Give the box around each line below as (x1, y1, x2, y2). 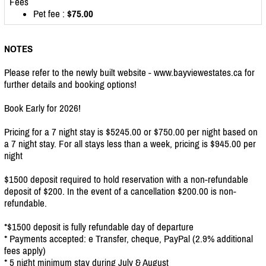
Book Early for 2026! (4, 102, 81, 114)
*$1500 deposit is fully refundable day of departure (4, 220, 194, 233)
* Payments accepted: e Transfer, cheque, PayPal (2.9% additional (4, 232, 253, 245)
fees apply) (4, 244, 46, 256)
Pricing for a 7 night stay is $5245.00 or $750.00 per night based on (4, 125, 258, 138)
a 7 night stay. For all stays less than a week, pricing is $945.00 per (4, 137, 256, 150)
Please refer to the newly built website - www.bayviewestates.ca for (4, 66, 255, 78)
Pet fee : (33, 7, 67, 20)
